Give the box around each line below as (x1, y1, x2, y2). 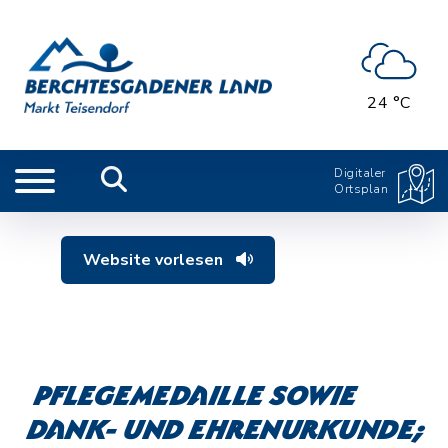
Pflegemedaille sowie (31, 387, 360, 410)
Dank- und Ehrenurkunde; (25, 421, 428, 444)
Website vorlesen (83, 249, 228, 271)
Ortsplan (334, 181, 388, 197)
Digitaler (334, 165, 386, 181)
